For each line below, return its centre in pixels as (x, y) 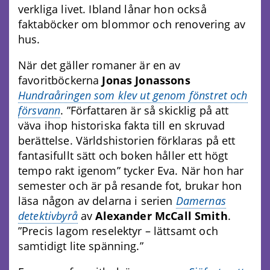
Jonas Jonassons (146, 80)
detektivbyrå (48, 216)
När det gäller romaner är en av (99, 65)
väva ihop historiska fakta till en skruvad (122, 126)
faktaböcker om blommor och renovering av (132, 24)
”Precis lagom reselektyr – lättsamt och (118, 231)
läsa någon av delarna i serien (97, 201)
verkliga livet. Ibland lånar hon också (112, 9)
